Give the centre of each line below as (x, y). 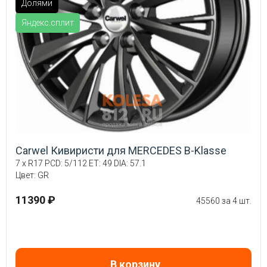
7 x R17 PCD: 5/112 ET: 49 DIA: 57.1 (81, 163)
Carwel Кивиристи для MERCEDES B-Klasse (121, 150)
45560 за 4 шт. (224, 201)
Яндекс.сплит (48, 22)
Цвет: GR (32, 175)
